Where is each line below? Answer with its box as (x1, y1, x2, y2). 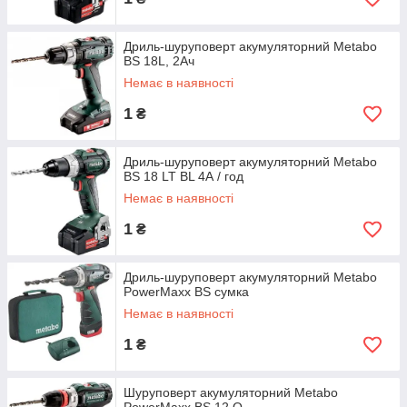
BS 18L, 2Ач (124, 54, 194, 68)
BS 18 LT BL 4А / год (124, 169, 243, 184)
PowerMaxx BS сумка (124, 284, 249, 299)
